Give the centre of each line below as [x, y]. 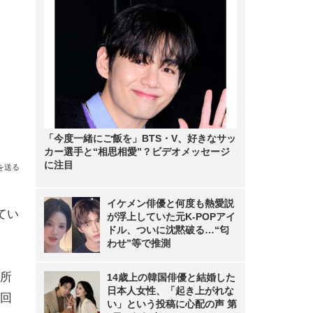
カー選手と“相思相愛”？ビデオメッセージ [137, 152]
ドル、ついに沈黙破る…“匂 [168, 230]
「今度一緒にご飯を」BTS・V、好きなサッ [140, 138]
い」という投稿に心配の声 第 [172, 304]
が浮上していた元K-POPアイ [171, 217]
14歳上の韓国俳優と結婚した [171, 277]
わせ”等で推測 [139, 243]
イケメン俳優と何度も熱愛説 [170, 203]
